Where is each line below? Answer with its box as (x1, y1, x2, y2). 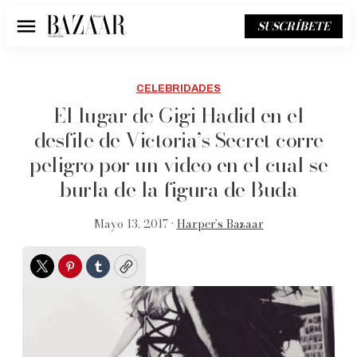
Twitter (41, 262, 92, 284)
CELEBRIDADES (136, 83, 221, 94)
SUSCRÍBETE (257, 18, 330, 35)
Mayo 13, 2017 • (93, 215, 177, 233)
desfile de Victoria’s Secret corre (33, 124, 324, 155)
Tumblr (96, 262, 147, 284)
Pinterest (69, 262, 131, 284)
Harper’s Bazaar (176, 215, 264, 233)
